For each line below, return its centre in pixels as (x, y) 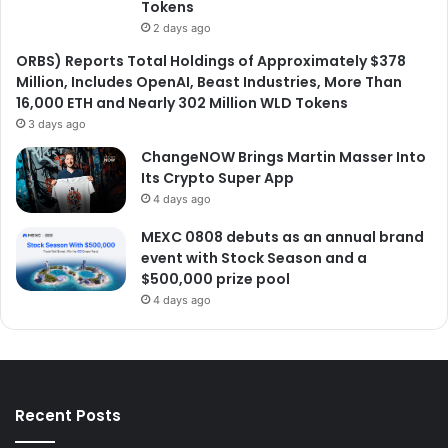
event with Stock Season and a (254, 257)
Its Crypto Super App (217, 177)
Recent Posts (68, 415)
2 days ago (182, 27)
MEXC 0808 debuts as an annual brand (282, 236)
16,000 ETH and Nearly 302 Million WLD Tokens (182, 102)
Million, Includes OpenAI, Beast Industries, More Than (209, 81)
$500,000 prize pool (215, 278)
